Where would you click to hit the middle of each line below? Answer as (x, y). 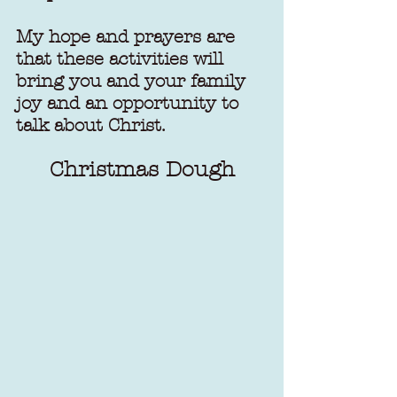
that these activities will (122, 59)
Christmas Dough (142, 169)
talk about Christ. (91, 125)
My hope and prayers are (128, 37)
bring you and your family (133, 81)
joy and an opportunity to (130, 103)
